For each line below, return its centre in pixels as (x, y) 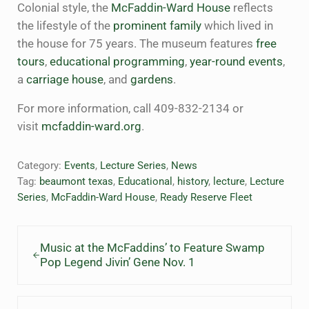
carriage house (64, 80)
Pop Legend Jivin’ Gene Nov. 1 (117, 262)
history (192, 182)
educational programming (117, 62)
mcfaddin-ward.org (91, 127)
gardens (151, 80)
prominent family (157, 26)
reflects (251, 8)
